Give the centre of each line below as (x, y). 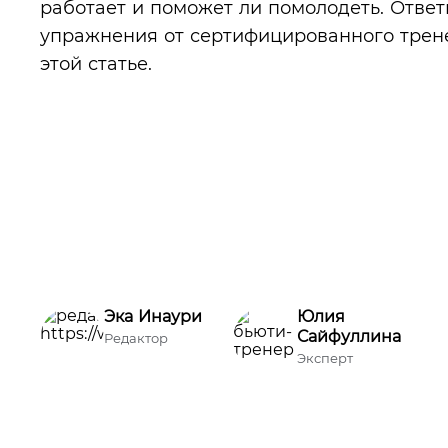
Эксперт (324, 358)
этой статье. (96, 63)
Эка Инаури (153, 316)
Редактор (136, 338)
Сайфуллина (348, 336)
